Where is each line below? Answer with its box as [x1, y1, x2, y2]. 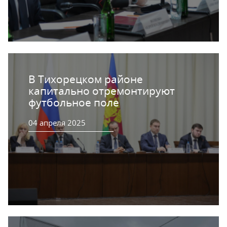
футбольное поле [28, 95, 119, 109]
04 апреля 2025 [28, 117, 86, 128]
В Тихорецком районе [28, 71, 143, 86]
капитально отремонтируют [28, 83, 175, 98]
